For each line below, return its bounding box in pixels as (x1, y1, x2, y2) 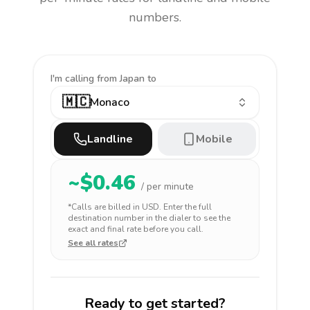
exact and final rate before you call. (68, 224, 203, 235)
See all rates (68, 237, 118, 248)
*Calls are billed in (68, 201, 142, 212)
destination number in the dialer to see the (68, 212, 230, 224)
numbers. (129, 9, 181, 26)
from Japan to (97, 72, 156, 85)
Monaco (90, 95, 129, 110)
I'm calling (51, 72, 97, 85)
